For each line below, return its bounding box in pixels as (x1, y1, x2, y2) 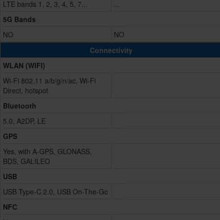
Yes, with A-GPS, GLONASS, (3, 146, 92, 157)
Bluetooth (3, 101, 36, 111)
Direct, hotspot (3, 85, 48, 96)
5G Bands (3, 14, 36, 25)
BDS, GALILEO (3, 156, 50, 166)
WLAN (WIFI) (3, 60, 45, 71)
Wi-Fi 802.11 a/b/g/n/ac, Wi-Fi (3, 76, 96, 86)
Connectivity (90, 45, 133, 55)
